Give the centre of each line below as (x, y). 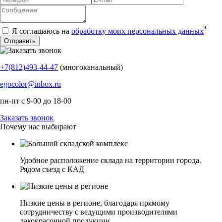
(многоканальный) (91, 67)
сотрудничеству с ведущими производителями (99, 212)
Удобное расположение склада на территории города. (111, 161)
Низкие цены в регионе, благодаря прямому (95, 203)
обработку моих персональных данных (138, 31)
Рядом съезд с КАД (52, 169)
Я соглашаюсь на (41, 31)
